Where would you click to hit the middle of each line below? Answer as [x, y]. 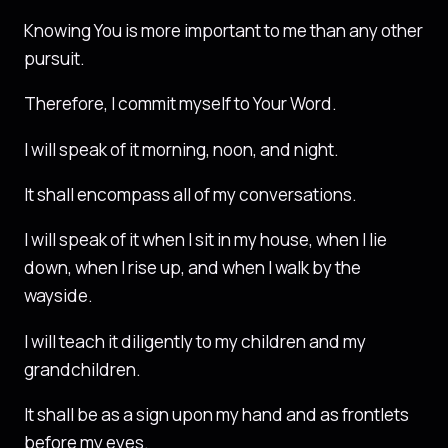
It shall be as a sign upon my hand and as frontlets [216, 414]
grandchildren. [82, 369]
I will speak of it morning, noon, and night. [181, 149]
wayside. [58, 296]
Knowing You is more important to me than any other [223, 31]
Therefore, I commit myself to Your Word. [180, 104]
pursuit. [54, 59]
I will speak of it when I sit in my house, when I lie [205, 240]
